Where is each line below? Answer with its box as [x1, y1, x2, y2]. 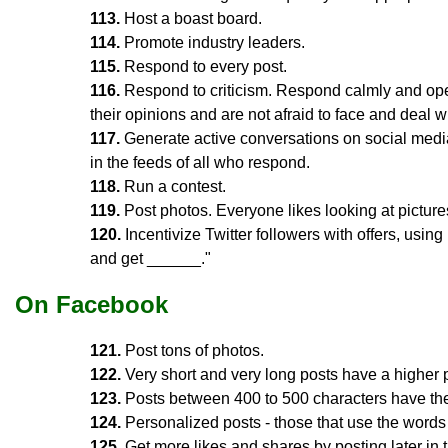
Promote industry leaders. [120, 33, 305, 51]
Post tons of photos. [121, 341, 264, 359]
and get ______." [90, 249, 211, 267]
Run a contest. [120, 177, 226, 195]
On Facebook [15, 290, 168, 318]
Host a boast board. [120, 9, 262, 27]
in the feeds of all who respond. [90, 153, 310, 171]
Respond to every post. [120, 57, 287, 75]
